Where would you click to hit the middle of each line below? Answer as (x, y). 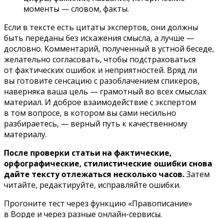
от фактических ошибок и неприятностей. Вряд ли (100, 70)
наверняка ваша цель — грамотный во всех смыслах (105, 91)
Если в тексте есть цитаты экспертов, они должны (101, 27)
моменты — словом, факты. (76, 9)
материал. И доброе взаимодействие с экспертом (100, 102)
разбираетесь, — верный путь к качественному (96, 124)
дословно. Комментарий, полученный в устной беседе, (109, 49)
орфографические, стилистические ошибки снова (108, 163)
